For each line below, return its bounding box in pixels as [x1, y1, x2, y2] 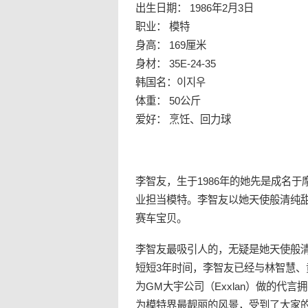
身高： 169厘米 [135, 39, 206, 52]
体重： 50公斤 [135, 95, 201, 107]
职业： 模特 [135, 21, 190, 33]
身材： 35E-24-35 [135, 58, 216, 70]
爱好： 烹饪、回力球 [135, 113, 231, 126]
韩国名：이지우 [135, 76, 206, 89]
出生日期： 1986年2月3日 [135, 2, 254, 14]
